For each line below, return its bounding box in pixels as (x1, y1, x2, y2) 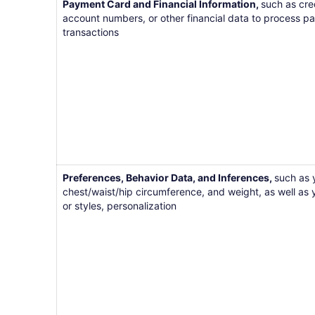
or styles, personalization (63, 200, 176, 212)
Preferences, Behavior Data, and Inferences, (63, 172, 274, 184)
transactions (63, 26, 119, 38)
